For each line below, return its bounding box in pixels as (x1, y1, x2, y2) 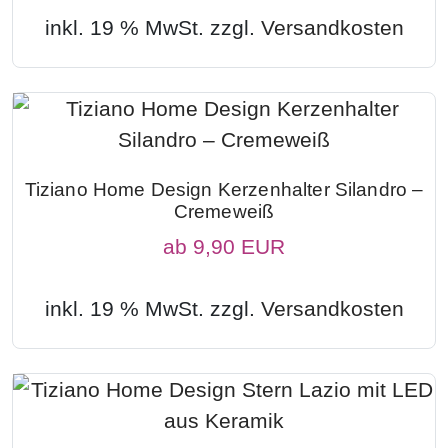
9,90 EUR (193, 234, 285, 258)
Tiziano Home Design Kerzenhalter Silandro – (24, 178, 424, 200)
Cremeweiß (173, 200, 275, 222)
